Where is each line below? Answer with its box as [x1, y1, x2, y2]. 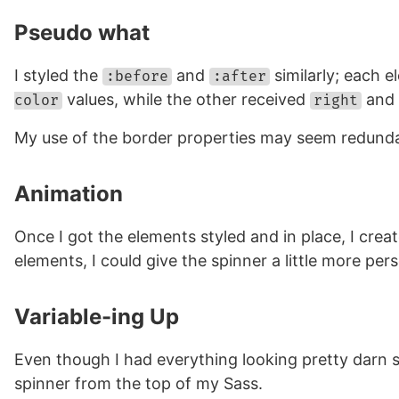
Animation [14, 181, 123, 207]
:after [213, 68, 266, 85]
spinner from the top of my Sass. [14, 374, 263, 393]
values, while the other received [62, 90, 310, 109]
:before [106, 68, 168, 85]
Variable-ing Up [14, 304, 179, 330]
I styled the [14, 66, 102, 85]
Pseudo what [14, 20, 150, 45]
